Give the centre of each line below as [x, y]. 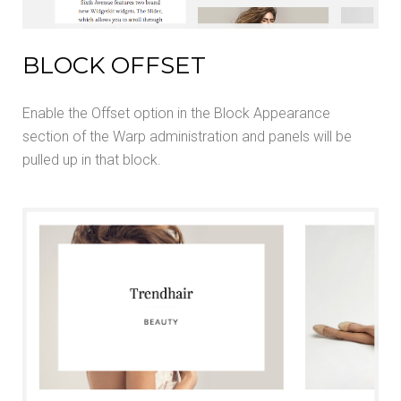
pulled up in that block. [92, 160]
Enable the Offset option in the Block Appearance [176, 114]
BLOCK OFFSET [114, 66]
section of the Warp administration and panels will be [187, 137]
